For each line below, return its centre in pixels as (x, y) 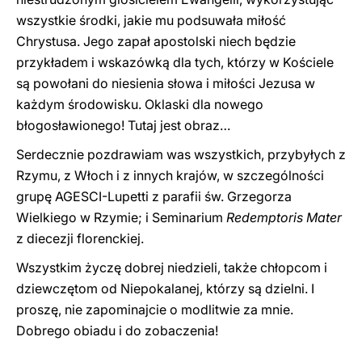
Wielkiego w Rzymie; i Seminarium (121, 217)
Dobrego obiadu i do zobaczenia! (117, 330)
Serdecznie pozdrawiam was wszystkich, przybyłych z (181, 154)
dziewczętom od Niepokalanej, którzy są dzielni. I (165, 288)
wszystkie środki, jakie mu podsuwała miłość (151, 20)
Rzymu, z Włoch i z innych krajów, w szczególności (170, 175)
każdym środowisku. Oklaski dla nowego (140, 104)
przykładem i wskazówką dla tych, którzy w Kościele (175, 62)
